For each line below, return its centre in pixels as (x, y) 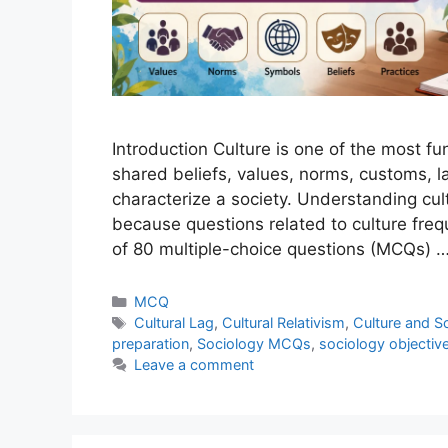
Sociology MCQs (254, 344)
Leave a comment (193, 365)
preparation (150, 344)
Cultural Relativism (283, 323)
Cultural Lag (173, 323)
